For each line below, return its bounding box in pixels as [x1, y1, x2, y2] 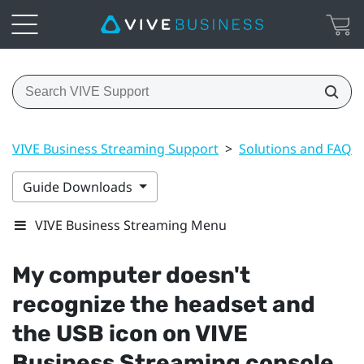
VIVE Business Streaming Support [12, 139, 219, 158]
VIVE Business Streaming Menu [35, 215, 227, 234]
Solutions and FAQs [239, 139, 358, 158]
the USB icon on [12, 319, 195, 347]
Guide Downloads [23, 177, 136, 196]
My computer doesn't [12, 261, 250, 288]
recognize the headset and [12, 290, 315, 318]
